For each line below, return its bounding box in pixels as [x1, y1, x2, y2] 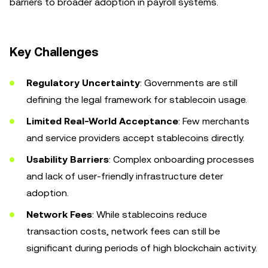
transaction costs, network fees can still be [26, 226, 220, 237]
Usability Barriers [26, 154, 109, 165]
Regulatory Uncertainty [26, 77, 140, 89]
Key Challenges [10, 45, 99, 59]
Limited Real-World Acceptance [26, 115, 178, 127]
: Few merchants [178, 115, 249, 127]
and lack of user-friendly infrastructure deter [26, 170, 223, 182]
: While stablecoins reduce [92, 209, 207, 220]
